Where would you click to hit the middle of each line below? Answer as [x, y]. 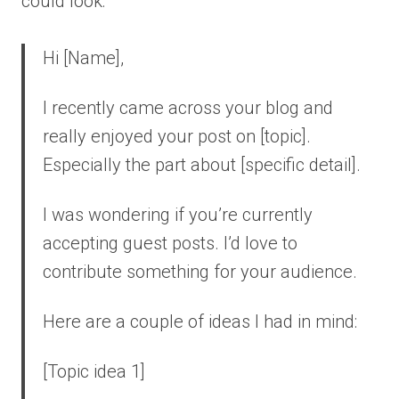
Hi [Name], [83, 57]
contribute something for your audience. [200, 271]
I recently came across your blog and [188, 107]
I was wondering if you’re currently [178, 214]
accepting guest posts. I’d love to [170, 243]
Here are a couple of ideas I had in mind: [200, 321]
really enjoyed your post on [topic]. [177, 136]
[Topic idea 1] [94, 371]
